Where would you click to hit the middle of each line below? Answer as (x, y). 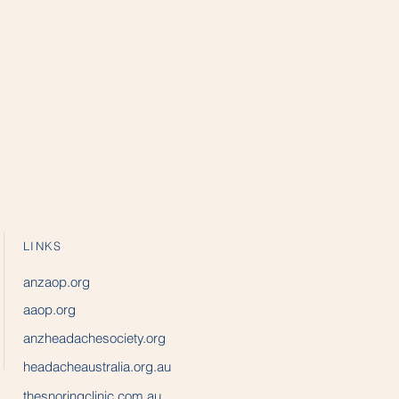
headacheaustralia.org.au (97, 366)
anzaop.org (57, 282)
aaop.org (49, 309)
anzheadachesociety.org (94, 338)
